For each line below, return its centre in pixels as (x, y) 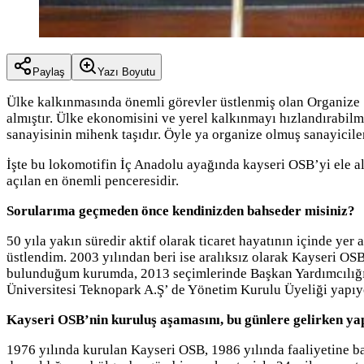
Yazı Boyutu (126, 71)
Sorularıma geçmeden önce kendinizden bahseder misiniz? (181, 210)
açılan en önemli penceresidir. (93, 180)
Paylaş (49, 71)
